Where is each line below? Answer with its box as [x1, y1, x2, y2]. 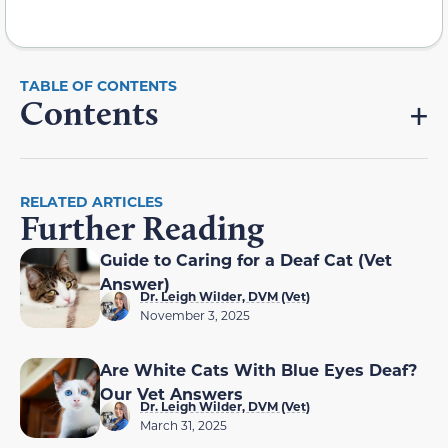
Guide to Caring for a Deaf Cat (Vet [100, 248, 392, 270]
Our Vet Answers [100, 382, 243, 404]
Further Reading [20, 206, 264, 249]
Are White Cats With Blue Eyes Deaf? [100, 358, 417, 380]
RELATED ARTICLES [20, 191, 163, 211]
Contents [20, 91, 158, 134]
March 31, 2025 [140, 416, 227, 433]
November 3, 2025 [140, 306, 250, 323]
